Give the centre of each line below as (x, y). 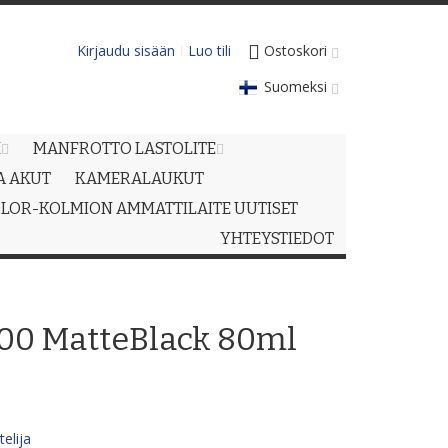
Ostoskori (295, 50)
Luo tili (209, 50)
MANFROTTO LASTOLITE (124, 148)
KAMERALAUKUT (139, 178)
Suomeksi (295, 86)
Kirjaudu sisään (126, 50)
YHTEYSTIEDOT (277, 238)
